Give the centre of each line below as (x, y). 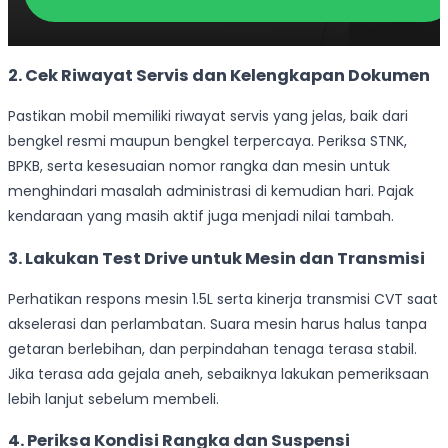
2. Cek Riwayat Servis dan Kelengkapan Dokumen (219, 75)
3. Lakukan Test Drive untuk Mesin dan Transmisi (216, 258)
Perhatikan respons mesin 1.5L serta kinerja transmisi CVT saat (223, 298)
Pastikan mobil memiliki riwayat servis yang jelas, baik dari (208, 116)
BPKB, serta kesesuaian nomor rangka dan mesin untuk (199, 166)
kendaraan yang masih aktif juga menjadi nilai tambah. (201, 216)
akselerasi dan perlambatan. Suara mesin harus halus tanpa (217, 323)
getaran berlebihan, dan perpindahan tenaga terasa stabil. (212, 348)
